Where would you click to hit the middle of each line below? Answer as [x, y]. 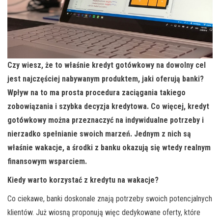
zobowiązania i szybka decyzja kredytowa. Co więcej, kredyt [108, 107]
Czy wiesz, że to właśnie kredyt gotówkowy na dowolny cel [107, 65]
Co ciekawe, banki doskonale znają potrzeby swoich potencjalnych [110, 199]
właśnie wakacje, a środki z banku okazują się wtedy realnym [109, 148]
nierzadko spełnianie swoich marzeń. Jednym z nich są [99, 134]
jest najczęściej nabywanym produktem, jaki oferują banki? [106, 79]
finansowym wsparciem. [47, 162]
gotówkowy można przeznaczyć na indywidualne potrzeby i [106, 120]
